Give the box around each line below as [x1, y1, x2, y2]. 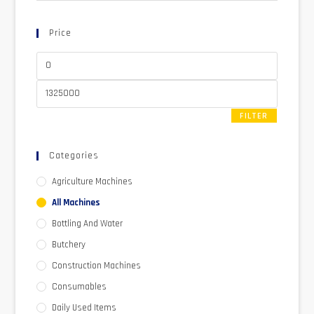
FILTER [240, 110, 268, 121]
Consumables [52, 280, 107, 292]
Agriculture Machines [52, 175, 133, 187]
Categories [49, 149, 100, 161]
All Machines [52, 196, 101, 208]
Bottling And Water [52, 217, 123, 229]
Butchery [52, 238, 86, 250]
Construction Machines [52, 259, 142, 271]
